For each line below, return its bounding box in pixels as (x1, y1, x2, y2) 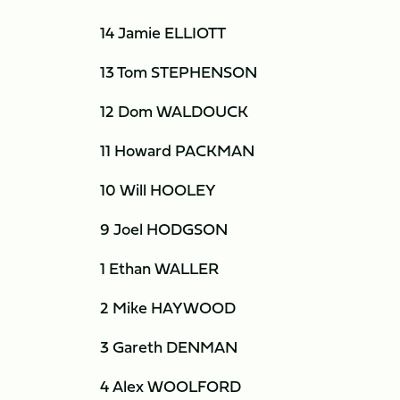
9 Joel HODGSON (100, 217, 228, 241)
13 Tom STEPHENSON (100, 60, 257, 84)
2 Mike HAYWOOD (100, 296, 236, 320)
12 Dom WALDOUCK (100, 99, 248, 123)
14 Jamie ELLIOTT (100, 21, 226, 45)
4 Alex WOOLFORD (100, 374, 241, 398)
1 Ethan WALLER (100, 256, 219, 280)
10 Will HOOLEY (100, 178, 216, 202)
